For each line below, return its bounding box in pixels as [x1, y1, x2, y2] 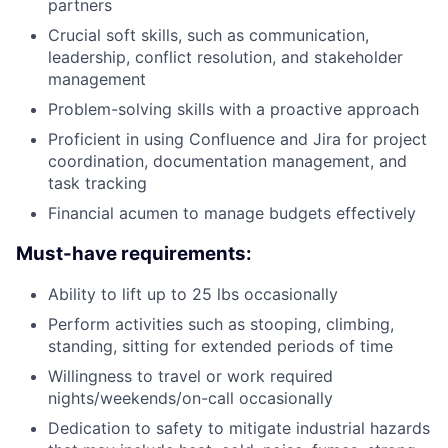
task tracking [48, 172, 147, 193]
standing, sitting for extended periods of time [48, 336, 393, 357]
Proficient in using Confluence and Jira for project [48, 128, 427, 149]
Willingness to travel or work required [48, 366, 333, 387]
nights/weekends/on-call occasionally [48, 388, 333, 409]
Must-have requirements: [16, 241, 252, 265]
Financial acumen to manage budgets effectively [48, 202, 416, 223]
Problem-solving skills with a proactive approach [48, 98, 419, 119]
